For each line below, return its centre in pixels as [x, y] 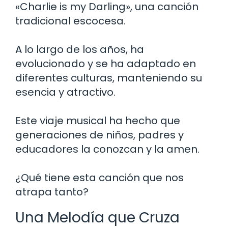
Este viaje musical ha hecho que [98, 120]
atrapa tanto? [52, 192]
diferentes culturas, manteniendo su [109, 78]
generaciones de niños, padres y [99, 135]
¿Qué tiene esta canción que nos [99, 177]
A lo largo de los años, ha [80, 49]
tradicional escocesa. [70, 21]
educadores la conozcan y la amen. [107, 149]
